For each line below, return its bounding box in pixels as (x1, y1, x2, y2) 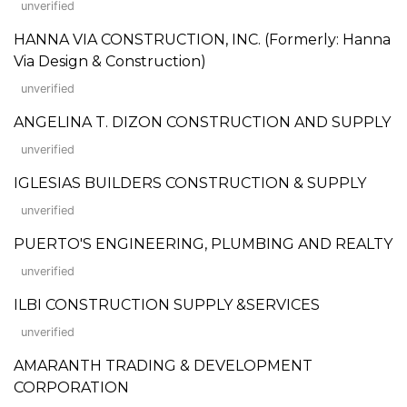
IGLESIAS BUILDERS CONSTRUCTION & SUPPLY (14, 174, 366, 192)
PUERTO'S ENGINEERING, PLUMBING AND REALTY (14, 234, 392, 253)
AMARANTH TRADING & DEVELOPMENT (14, 356, 313, 374)
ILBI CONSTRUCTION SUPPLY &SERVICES (14, 295, 320, 313)
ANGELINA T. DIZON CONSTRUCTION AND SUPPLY (14, 113, 391, 131)
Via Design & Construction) (14, 52, 206, 70)
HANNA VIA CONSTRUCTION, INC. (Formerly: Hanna (14, 30, 391, 48)
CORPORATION (14, 378, 129, 396)
